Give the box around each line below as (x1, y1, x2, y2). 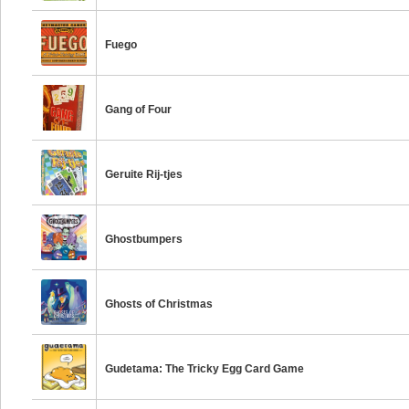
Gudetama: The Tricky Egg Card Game (105, 362, 305, 375)
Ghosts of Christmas (105, 298, 214, 310)
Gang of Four (105, 103, 173, 116)
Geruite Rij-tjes (105, 168, 184, 181)
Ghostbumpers (105, 233, 184, 246)
